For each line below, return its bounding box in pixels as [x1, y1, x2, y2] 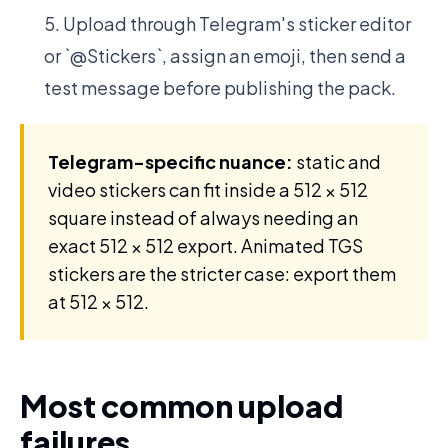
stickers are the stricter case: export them [48, 262, 396, 285]
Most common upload [20, 387, 343, 425]
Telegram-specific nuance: [48, 150, 293, 173]
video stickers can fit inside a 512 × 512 [48, 178, 368, 201]
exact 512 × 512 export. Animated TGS [48, 234, 363, 257]
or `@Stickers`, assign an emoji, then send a [44, 44, 406, 67]
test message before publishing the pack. [44, 76, 396, 99]
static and [293, 150, 381, 173]
